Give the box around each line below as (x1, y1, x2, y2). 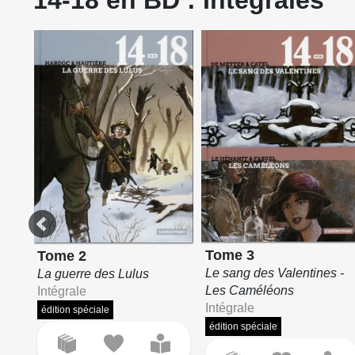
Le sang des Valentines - (205, 266, 345, 281)
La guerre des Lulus (37, 267, 150, 281)
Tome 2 (37, 248, 87, 265)
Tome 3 (205, 247, 255, 264)
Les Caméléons (205, 284, 295, 298)
